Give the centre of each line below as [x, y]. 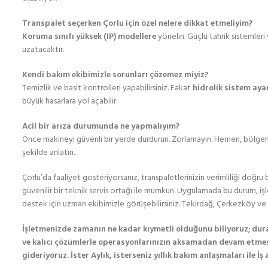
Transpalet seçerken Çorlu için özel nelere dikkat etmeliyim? [137, 24]
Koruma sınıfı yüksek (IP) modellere [89, 37]
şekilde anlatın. [48, 153]
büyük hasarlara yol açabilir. [70, 101]
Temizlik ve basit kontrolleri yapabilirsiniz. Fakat [107, 88]
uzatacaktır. [43, 50]
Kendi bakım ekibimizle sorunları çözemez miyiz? [115, 75]
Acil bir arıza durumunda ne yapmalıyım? [101, 127]
